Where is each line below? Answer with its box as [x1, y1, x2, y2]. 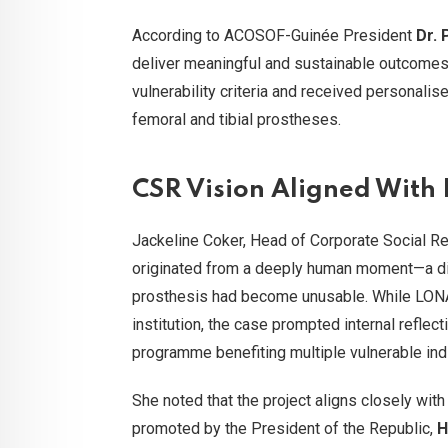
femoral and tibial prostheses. [132, 110, 341, 130]
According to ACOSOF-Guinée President [132, 26, 416, 46]
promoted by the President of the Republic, [132, 419, 437, 439]
